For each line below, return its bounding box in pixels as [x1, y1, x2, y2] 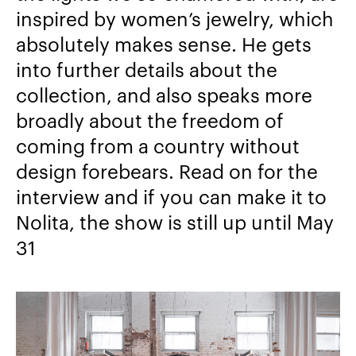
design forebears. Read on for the [16, 158, 318, 184]
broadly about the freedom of [16, 107, 284, 133]
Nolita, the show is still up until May [16, 209, 334, 235]
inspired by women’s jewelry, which [16, 6, 334, 32]
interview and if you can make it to [16, 184, 327, 210]
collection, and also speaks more [16, 82, 312, 108]
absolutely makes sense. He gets [16, 31, 311, 57]
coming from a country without [16, 133, 300, 159]
